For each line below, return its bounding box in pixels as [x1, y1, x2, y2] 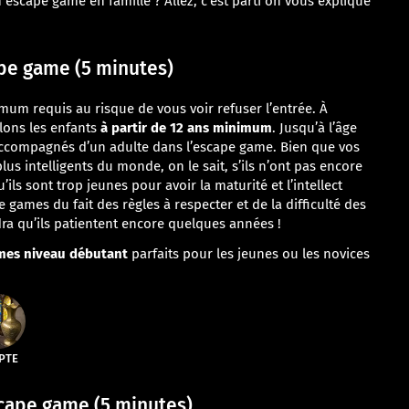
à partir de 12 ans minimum [100, 120, 272, 136]
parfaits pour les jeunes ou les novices [128, 246, 370, 262]
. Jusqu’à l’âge [272, 120, 357, 136]
